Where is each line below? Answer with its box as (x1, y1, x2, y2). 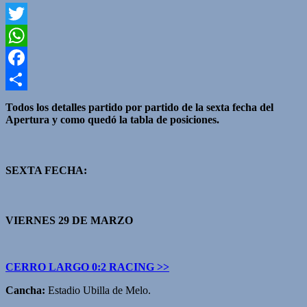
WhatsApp (5, 51, 52, 64)
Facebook (5, 73, 48, 86)
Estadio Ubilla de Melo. (45, 284, 151, 296)
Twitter (5, 29, 36, 42)
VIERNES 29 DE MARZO (5, 214, 133, 226)
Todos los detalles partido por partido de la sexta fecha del (5, 101, 273, 114)
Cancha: (5, 284, 45, 296)
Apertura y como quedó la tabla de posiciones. (5, 114, 222, 126)
